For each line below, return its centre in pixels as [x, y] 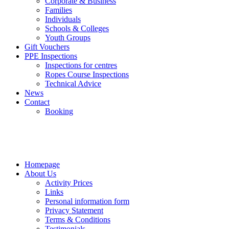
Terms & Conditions [78, 220]
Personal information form [87, 201]
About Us [40, 174]
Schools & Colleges [77, 28]
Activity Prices [69, 183]
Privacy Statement [74, 210]
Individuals [63, 19]
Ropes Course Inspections [87, 74]
